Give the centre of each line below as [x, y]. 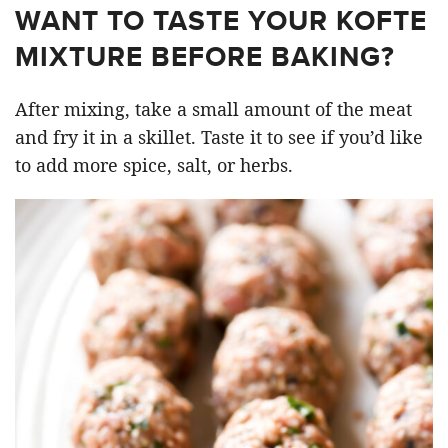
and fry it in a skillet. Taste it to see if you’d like [219, 136]
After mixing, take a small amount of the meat [213, 108]
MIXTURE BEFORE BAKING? [205, 56]
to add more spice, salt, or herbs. [154, 164]
